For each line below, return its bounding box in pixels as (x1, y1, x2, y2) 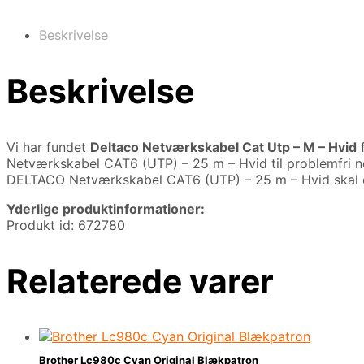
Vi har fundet (6, 138, 90, 155)
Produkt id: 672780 (6, 216, 125, 233)
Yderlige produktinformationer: (6, 200, 205, 217)
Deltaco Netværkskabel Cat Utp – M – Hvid (90, 138, 357, 155)
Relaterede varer (6, 260, 274, 301)
